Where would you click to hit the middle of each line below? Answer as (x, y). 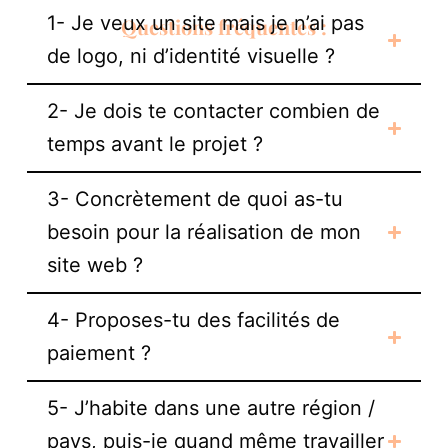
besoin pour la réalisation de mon (203, 232)
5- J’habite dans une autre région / (210, 408)
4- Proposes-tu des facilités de (193, 320)
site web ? (94, 265)
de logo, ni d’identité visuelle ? (190, 56)
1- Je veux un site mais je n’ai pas (205, 23)
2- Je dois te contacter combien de (213, 111)
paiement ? (98, 353)
